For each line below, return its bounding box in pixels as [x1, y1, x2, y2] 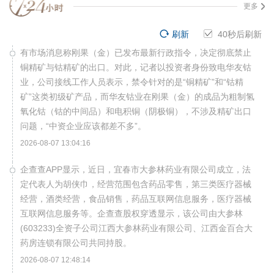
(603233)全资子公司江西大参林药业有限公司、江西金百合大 [20, 223, 253, 233]
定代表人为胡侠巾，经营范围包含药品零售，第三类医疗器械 [20, 179, 251, 189]
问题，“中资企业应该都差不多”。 [20, 121, 146, 131]
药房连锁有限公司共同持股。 [20, 238, 131, 248]
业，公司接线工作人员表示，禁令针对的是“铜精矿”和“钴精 [20, 77, 243, 87]
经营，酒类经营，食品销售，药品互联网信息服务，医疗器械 [20, 194, 251, 204]
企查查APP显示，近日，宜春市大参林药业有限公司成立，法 [20, 165, 251, 174]
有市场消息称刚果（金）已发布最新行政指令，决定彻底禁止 [20, 48, 251, 57]
